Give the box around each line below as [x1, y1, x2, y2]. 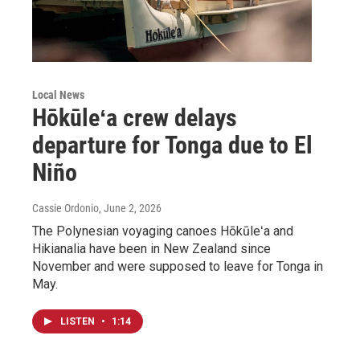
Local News [32, 88, 84, 101]
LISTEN [60, 315, 97, 327]
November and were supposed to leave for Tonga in [32, 258, 323, 274]
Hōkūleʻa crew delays [32, 103, 237, 132]
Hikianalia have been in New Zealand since [32, 240, 271, 256]
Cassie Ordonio [32, 201, 99, 215]
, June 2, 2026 [99, 201, 162, 215]
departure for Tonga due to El [32, 130, 313, 159]
